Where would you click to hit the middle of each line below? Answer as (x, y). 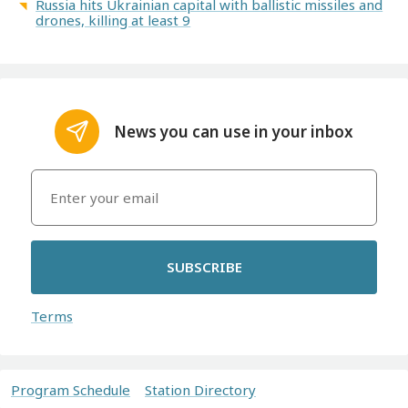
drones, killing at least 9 (113, 20)
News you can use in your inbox (234, 131)
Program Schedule (71, 389)
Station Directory (200, 389)
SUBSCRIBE (204, 267)
